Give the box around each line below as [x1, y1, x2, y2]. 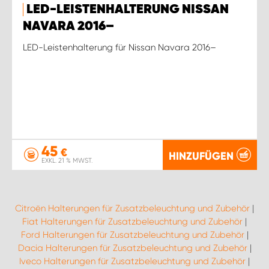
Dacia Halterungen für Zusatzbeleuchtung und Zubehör [17, 243, 247, 253]
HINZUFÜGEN [169, 149, 234, 163]
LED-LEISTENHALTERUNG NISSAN [26, 2, 229, 16]
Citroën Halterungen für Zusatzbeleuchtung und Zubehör [15, 203, 250, 214]
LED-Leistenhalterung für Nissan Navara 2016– [23, 41, 216, 53]
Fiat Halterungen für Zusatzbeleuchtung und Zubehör [22, 216, 243, 227]
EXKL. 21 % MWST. [41, 157, 92, 165]
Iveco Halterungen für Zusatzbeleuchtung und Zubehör [19, 256, 246, 267]
